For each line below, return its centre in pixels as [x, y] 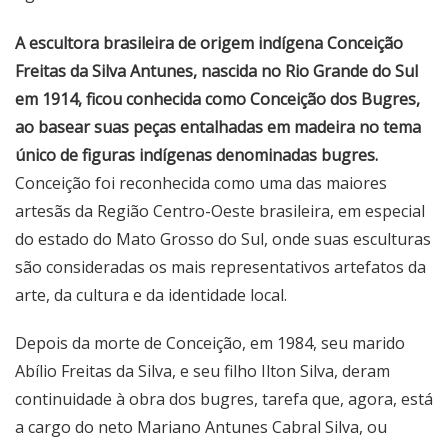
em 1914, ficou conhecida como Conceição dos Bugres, [217, 99]
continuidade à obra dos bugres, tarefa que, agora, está [224, 399]
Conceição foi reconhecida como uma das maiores [201, 183]
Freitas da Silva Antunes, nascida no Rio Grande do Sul [216, 71]
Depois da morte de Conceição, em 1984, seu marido [210, 343]
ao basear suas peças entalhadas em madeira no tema [218, 127]
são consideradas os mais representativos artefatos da [220, 267]
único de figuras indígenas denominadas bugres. [196, 155]
